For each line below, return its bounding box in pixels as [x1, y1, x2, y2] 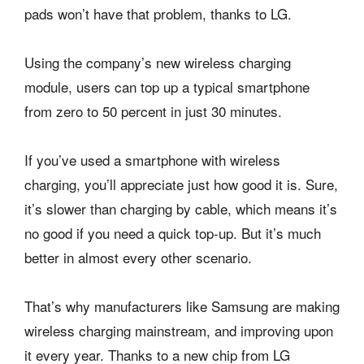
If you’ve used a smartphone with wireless [24, 149, 280, 171]
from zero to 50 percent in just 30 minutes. [24, 101, 282, 122]
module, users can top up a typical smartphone [24, 76, 310, 97]
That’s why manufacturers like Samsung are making [24, 296, 340, 317]
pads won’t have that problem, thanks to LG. [24, 3, 292, 24]
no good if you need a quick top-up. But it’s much [24, 223, 321, 244]
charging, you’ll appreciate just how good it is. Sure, [24, 174, 338, 195]
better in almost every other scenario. [24, 247, 252, 268]
